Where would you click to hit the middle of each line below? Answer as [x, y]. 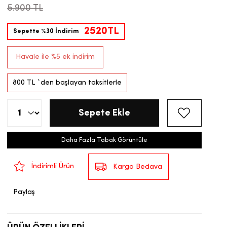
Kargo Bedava [138, 167]
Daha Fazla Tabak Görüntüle [104, 140]
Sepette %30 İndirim [46, 31]
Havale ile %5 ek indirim [55, 57]
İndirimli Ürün [53, 166]
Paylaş [24, 193]
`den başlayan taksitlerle [79, 83]
